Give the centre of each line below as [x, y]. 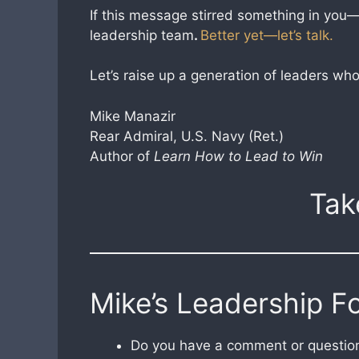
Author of [122, 156]
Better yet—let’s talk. [267, 35]
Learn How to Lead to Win [238, 156]
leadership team [142, 35]
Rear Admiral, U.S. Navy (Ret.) [187, 136]
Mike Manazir [133, 116]
